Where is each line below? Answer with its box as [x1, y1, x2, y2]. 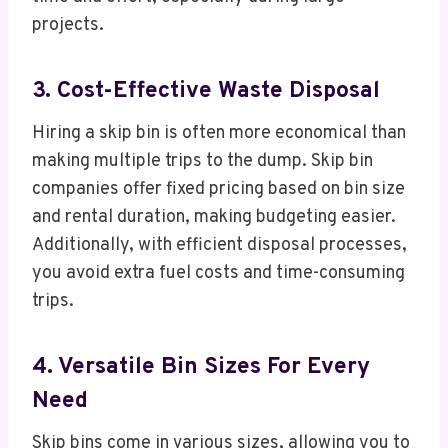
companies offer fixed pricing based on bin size [32, 178, 405, 202]
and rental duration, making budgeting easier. [32, 206, 396, 230]
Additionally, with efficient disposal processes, [32, 234, 407, 258]
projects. [32, 14, 104, 38]
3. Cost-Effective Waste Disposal [32, 76, 380, 106]
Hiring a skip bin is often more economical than [32, 122, 406, 146]
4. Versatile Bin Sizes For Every [32, 352, 370, 382]
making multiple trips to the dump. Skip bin [32, 150, 373, 174]
